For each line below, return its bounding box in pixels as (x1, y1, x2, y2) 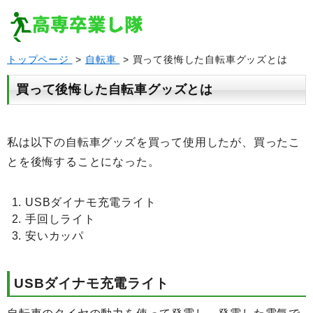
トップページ (7, 54, 73, 65)
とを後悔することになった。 (7, 156, 160, 168)
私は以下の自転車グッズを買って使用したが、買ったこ (7, 136, 300, 148)
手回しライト (25, 213, 96, 225)
